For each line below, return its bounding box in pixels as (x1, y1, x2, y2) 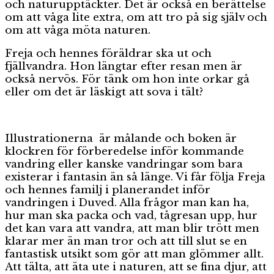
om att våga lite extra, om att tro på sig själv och (5, 10, 267, 24)
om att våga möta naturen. (5, 23, 150, 37)
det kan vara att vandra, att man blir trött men (5, 221, 259, 235)
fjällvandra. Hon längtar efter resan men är (5, 59, 242, 73)
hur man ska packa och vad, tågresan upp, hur (5, 209, 257, 222)
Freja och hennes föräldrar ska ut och (5, 46, 212, 60)
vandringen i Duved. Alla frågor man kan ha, (5, 196, 249, 209)
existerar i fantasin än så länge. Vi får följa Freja (5, 170, 265, 183)
